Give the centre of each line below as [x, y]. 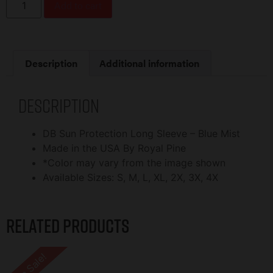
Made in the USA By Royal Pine [114, 148]
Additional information [149, 63]
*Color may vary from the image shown [134, 163]
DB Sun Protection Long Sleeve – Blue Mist [141, 134]
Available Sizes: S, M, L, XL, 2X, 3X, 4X [130, 178]
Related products [68, 226]
